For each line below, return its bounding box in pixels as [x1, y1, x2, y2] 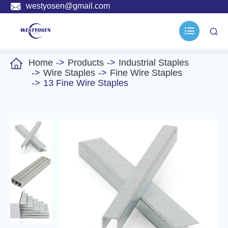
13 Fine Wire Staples [43, 78, 128, 88]
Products [68, 58, 104, 68]
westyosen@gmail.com [26, 2, 110, 11]
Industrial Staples [119, 58, 189, 68]
